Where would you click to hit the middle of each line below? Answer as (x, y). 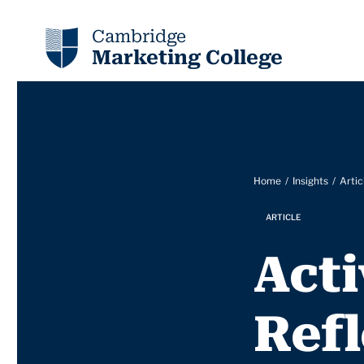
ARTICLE (283, 217)
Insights (311, 181)
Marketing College (187, 58)
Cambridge (139, 37)
